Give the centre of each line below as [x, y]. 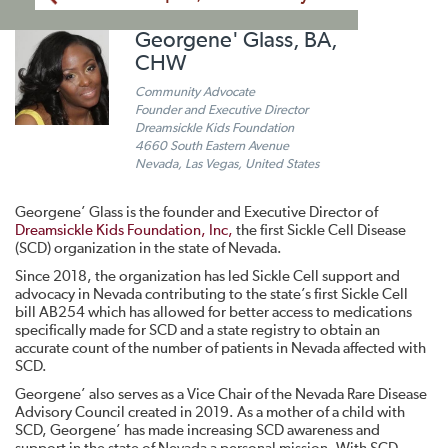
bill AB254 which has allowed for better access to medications [213, 312]
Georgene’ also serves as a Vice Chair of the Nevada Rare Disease [221, 394]
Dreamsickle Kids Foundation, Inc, [124, 230]
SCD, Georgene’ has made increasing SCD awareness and [197, 430]
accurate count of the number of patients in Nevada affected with [220, 348]
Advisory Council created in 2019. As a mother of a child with [210, 412]
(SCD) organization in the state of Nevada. [148, 248]
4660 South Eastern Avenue [212, 146]
